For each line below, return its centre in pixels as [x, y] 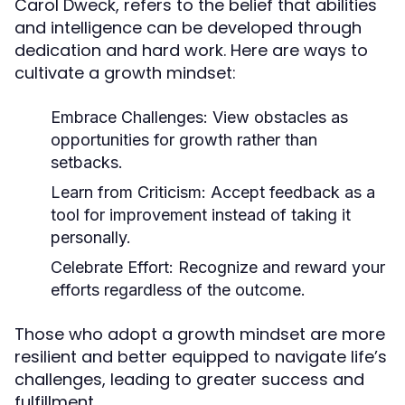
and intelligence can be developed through [188, 28]
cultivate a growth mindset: [125, 73]
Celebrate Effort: [112, 267]
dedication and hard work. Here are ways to [191, 50]
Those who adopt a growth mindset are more [200, 334]
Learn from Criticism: [128, 192]
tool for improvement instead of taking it [201, 215]
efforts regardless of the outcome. [178, 290]
